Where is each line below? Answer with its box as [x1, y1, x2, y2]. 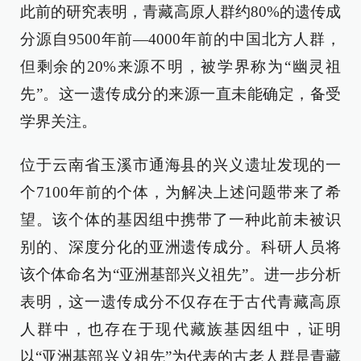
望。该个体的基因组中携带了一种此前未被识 [20, 211, 341, 228]
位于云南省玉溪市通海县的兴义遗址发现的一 [20, 156, 341, 173]
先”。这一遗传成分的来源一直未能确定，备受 [20, 85, 341, 102]
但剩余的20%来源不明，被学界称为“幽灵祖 [20, 58, 341, 75]
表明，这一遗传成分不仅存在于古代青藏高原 [20, 293, 341, 310]
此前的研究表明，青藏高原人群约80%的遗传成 [20, 3, 341, 20]
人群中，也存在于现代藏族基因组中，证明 [20, 321, 341, 338]
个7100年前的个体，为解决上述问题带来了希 [20, 184, 341, 201]
